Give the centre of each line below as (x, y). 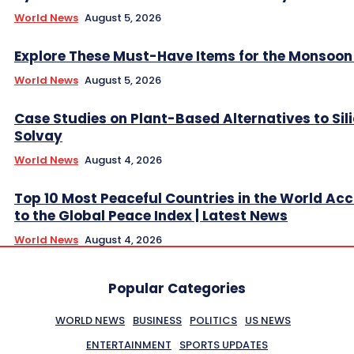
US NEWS (268, 321)
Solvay (38, 136)
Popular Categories (177, 289)
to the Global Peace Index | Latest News (151, 216)
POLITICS (213, 321)
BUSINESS (157, 321)
